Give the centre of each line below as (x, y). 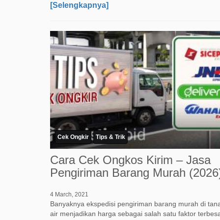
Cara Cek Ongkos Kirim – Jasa (130, 160)
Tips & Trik (110, 137)
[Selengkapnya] (79, 5)
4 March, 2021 (69, 195)
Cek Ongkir (73, 137)
